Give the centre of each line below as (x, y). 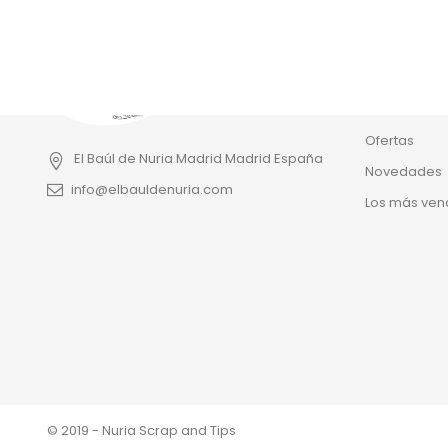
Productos (405, 99)
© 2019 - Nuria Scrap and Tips (141, 430)
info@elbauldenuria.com (152, 189)
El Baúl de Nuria (123, 158)
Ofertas (389, 140)
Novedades (403, 171)
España (298, 158)
